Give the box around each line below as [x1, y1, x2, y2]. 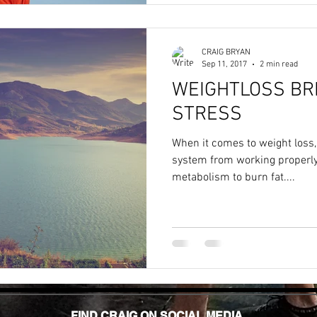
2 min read [260, 59, 298, 69]
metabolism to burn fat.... [172, 171, 295, 185]
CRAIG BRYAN [202, 47, 250, 57]
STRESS [172, 103, 242, 127]
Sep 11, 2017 [202, 59, 247, 69]
